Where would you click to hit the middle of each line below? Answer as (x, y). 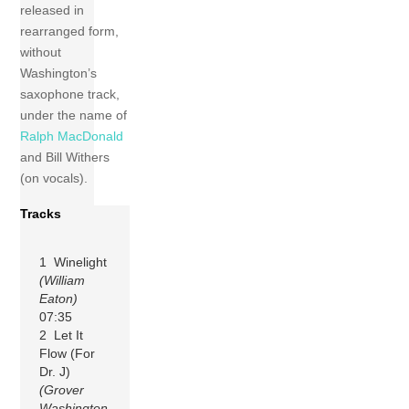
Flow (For (68, 353)
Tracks (41, 214)
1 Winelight (73, 262)
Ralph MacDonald (72, 136)
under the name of (74, 115)
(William (63, 280)
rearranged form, (70, 31)
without (41, 52)
